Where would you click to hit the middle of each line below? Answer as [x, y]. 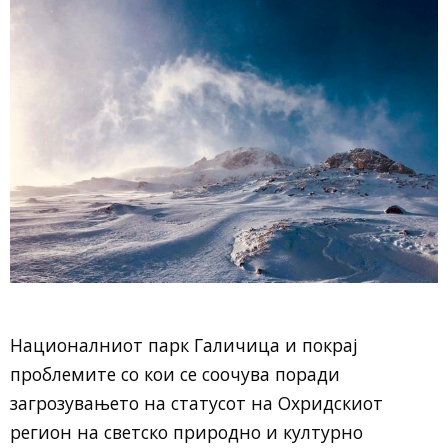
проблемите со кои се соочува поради [175, 374]
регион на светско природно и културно [186, 432]
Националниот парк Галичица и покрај [184, 345]
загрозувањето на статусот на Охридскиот [196, 403]
